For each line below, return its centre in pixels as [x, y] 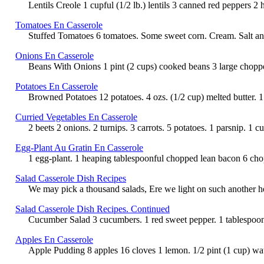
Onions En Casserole [55, 55]
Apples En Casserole [54, 239]
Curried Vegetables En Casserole [76, 117]
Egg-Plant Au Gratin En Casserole [79, 147]
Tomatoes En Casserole [59, 25]
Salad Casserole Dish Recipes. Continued [93, 209]
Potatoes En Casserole [57, 86]
